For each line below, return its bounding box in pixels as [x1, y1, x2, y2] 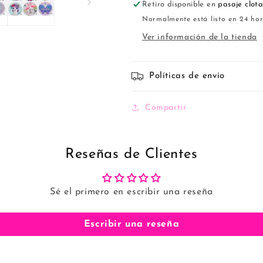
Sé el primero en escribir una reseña [50, 187, 213, 197]
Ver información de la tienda [142, 32, 257, 42]
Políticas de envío [149, 71, 225, 80]
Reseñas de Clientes [65, 147, 198, 161]
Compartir [145, 103, 187, 112]
